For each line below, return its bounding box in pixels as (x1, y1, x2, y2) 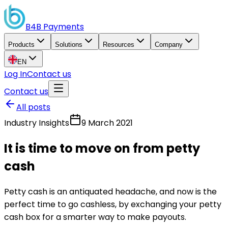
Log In (4, 68, 27, 80)
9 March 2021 (81, 117, 133, 129)
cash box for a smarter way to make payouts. (4, 211, 186, 223)
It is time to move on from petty (4, 139, 200, 157)
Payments (43, 21, 84, 33)
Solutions (55, 41, 82, 48)
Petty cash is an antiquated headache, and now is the (4, 185, 217, 197)
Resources (103, 41, 134, 48)
